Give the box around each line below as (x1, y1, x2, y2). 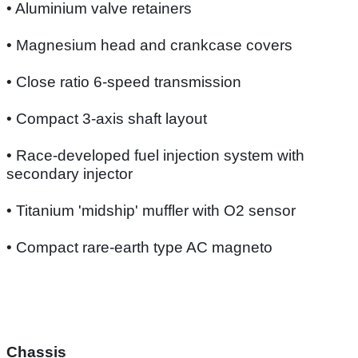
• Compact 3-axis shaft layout (6, 109, 207, 127)
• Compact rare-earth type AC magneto (6, 238, 272, 256)
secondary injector (6, 165, 133, 182)
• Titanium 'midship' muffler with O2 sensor (6, 201, 296, 219)
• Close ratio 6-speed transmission (6, 73, 241, 90)
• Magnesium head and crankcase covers (6, 36, 292, 54)
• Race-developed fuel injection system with (6, 146, 304, 164)
